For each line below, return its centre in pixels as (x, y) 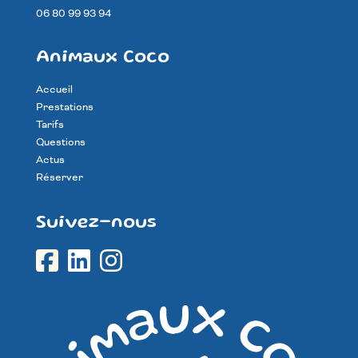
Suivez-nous (96, 223)
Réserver (59, 177)
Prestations (64, 107)
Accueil (54, 89)
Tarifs (50, 124)
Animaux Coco (102, 58)
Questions (60, 142)
